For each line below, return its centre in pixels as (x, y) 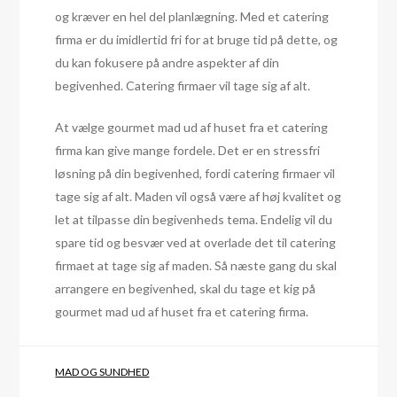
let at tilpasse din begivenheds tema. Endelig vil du (194, 220)
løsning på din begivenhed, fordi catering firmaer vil (195, 174)
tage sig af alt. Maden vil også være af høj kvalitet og (198, 197)
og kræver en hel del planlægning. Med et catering (192, 17)
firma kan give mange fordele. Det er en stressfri (188, 151)
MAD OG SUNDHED (102, 372)
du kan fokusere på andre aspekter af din (167, 63)
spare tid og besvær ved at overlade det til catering (196, 243)
